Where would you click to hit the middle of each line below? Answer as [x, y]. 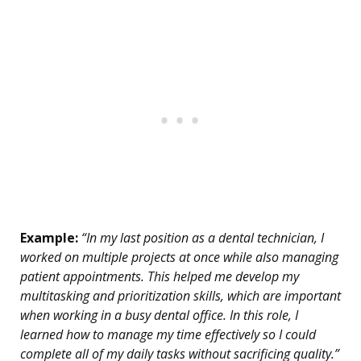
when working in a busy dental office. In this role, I [159, 315]
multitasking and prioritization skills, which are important [180, 296]
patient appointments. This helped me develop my [160, 277]
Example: [49, 238]
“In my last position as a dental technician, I [201, 238]
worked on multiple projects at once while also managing [179, 257]
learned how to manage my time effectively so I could [168, 335]
